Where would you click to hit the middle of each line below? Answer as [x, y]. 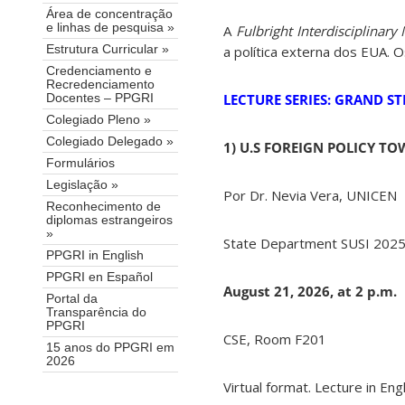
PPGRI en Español [99, 278]
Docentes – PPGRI [100, 99]
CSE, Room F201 [275, 339]
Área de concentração [109, 14]
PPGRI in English [95, 256]
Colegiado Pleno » [99, 120]
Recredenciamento [100, 85]
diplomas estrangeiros [109, 221]
